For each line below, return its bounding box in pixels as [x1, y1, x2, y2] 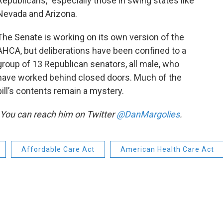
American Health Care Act [120, 145, 214, 153]
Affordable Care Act [21, 145, 95, 153]
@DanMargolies [116, 109, 180, 119]
